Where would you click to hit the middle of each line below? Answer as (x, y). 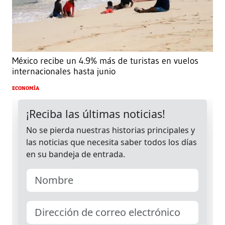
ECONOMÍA (26, 88)
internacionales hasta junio (64, 71)
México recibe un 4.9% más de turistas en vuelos (105, 61)
